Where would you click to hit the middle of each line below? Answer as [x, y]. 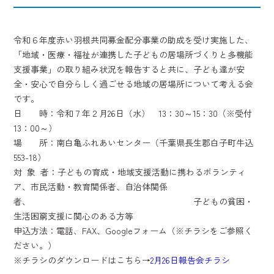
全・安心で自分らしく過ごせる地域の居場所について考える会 [134, 84]
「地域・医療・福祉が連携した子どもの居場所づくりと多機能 [134, 55]
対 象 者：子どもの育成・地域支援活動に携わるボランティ [130, 172]
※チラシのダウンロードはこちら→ [82, 260]
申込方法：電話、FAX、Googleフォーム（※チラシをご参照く [133, 231]
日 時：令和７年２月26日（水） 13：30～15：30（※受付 [133, 113]
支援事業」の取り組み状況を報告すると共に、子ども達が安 [129, 69]
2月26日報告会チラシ [191, 260]
